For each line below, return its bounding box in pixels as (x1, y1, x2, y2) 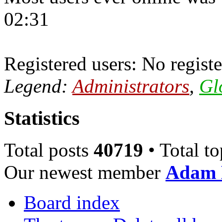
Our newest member (4, 162, 166, 183)
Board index (24, 192, 120, 214)
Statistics (4, 107, 80, 129)
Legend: (4, 75, 72, 97)
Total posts (4, 139, 94, 161)
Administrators (72, 75, 189, 97)
